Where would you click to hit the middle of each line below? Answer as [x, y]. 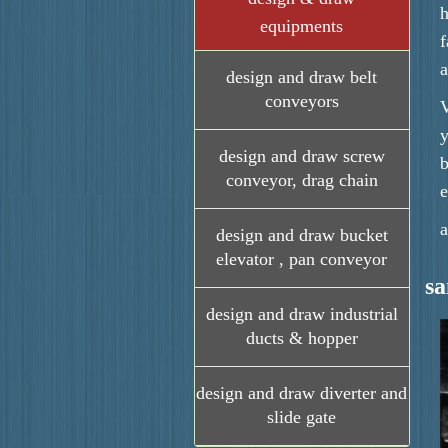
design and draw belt [302, 77]
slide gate [302, 417]
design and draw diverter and [302, 393]
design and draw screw [301, 156]
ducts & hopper [301, 338]
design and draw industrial [301, 314]
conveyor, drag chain [301, 180]
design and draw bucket [301, 235]
